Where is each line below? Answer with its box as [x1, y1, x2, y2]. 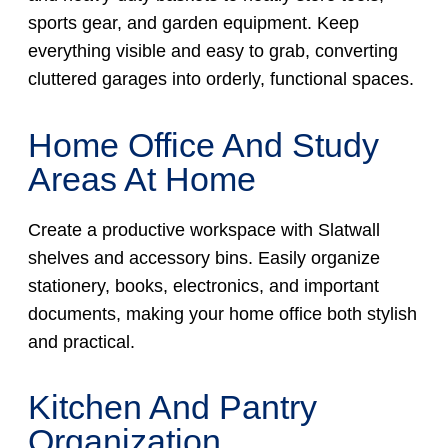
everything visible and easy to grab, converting [27, 41, 398, 62]
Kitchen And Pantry [27, 388, 317, 427]
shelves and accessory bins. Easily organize [27, 247, 380, 268]
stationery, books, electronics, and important [27, 275, 379, 296]
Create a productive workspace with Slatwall [27, 219, 380, 240]
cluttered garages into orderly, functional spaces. [27, 69, 414, 90]
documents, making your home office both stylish [27, 303, 417, 324]
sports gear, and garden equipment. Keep [27, 13, 359, 34]
